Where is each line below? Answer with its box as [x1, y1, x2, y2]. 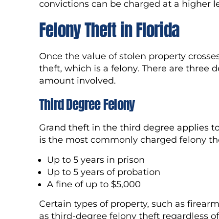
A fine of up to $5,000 [46, 178, 141, 190]
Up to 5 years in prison [46, 154, 145, 165]
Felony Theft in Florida [39, 17, 180, 44]
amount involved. [39, 75, 116, 86]
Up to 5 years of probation [46, 166, 160, 177]
